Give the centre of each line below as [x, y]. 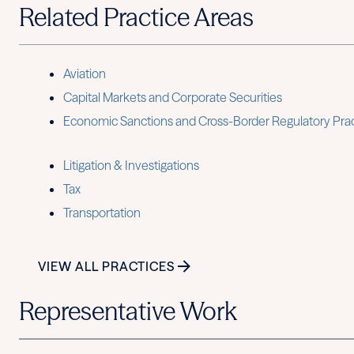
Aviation [85, 73]
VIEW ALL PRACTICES [106, 266]
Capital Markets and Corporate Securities [173, 97]
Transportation [102, 212]
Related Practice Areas [136, 17]
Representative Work [128, 311]
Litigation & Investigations [131, 165]
